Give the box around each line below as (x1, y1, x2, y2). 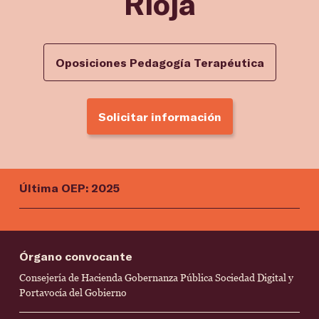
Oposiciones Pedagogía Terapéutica (55, 56, 264, 69)
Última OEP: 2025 (19, 181, 120, 194)
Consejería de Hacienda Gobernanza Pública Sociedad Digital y (19, 272, 293, 283)
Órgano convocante (19, 249, 132, 263)
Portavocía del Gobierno (19, 287, 127, 298)
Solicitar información (98, 110, 221, 123)
